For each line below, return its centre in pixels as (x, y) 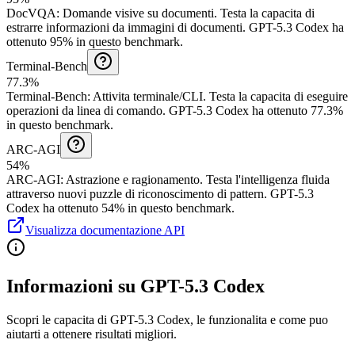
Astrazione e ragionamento (133, 179)
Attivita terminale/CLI (148, 96)
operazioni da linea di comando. (86, 110)
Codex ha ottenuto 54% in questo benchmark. (120, 208)
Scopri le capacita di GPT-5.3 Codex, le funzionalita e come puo (167, 319)
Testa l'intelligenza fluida (268, 179)
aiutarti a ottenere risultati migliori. (92, 334)
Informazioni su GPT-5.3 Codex (136, 286)
